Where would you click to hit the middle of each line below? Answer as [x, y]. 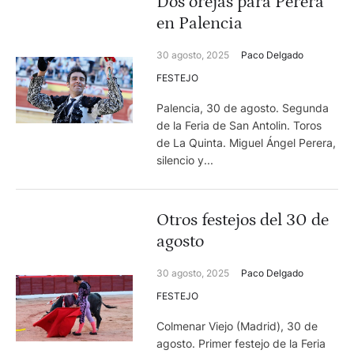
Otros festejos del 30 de [243, 220]
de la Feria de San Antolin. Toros [239, 125]
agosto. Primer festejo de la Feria [241, 343]
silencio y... [185, 160]
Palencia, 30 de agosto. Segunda [243, 108]
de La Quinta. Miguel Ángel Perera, [247, 143]
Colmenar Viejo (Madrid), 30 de [237, 326]
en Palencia [200, 23]
